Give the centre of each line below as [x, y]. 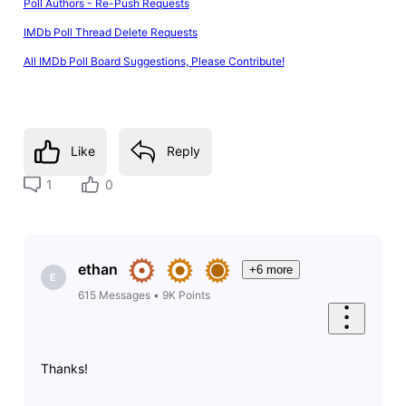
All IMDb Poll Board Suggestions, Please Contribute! [154, 61]
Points [194, 295]
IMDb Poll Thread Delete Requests [110, 32]
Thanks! [66, 369]
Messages [124, 295]
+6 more [271, 269]
